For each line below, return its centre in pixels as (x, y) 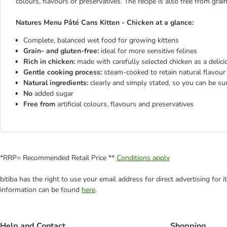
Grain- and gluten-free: (62, 51)
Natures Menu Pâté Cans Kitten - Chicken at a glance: (105, 23)
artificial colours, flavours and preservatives (125, 104)
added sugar (54, 93)
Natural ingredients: (57, 83)
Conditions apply (143, 158)
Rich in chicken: (50, 62)
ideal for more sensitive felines (149, 51)
